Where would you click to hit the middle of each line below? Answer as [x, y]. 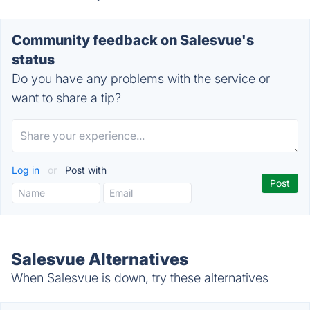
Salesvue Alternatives [100, 259]
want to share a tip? [66, 98]
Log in [27, 170]
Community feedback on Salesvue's [133, 40]
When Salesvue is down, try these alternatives [140, 278]
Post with [84, 170]
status [33, 60]
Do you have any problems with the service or [141, 79]
